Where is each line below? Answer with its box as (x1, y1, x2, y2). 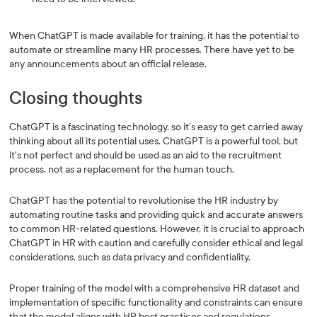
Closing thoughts (9, 88, 143, 108)
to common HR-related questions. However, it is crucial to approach (9, 223, 305, 235)
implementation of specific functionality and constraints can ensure (9, 296, 304, 309)
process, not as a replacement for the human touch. (9, 163, 237, 175)
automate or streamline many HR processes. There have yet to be (9, 44, 295, 56)
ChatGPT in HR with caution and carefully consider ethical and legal (9, 237, 304, 249)
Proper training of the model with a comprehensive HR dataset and (9, 282, 300, 294)
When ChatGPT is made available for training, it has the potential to (9, 30, 300, 42)
